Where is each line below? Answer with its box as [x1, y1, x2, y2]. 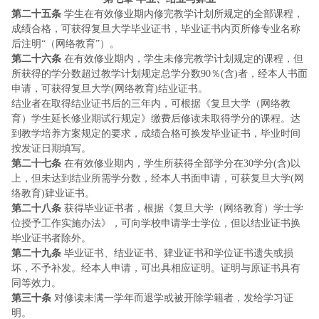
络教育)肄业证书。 [11, 188, 95, 199]
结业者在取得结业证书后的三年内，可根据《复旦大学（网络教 [11, 98, 291, 109]
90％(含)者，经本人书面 [201, 68, 308, 79]
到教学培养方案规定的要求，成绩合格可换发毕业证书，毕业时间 [11, 128, 300, 139]
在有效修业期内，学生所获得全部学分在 [61, 158, 244, 169]
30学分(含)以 [244, 158, 300, 169]
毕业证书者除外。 [11, 233, 91, 244]
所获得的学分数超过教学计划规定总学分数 [11, 68, 201, 79]
